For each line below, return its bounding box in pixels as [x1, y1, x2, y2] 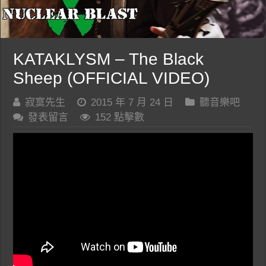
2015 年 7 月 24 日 [91, 96, 174, 108]
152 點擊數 [95, 111, 145, 123]
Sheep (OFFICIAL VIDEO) [13, 68, 210, 87]
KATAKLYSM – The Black [13, 49, 204, 68]
